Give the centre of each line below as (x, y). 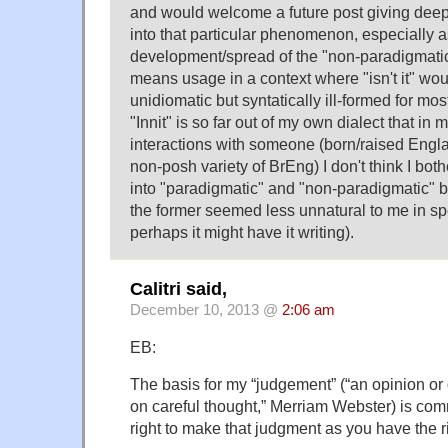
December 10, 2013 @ (206, 309)
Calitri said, (178, 288)
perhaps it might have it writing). (242, 232)
